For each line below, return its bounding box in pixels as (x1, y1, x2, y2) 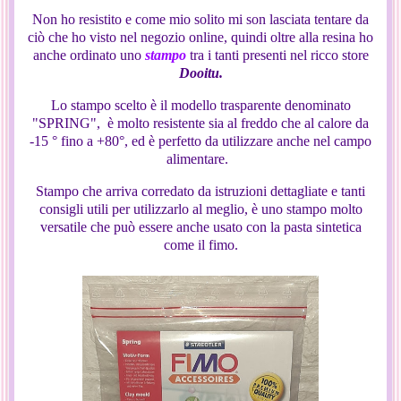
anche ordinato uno (32, 47, 145, 64)
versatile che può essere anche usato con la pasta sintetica (39, 219, 362, 235)
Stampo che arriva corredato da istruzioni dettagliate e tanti (36, 183, 365, 200)
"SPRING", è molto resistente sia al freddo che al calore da (32, 115, 369, 132)
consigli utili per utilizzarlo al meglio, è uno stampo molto (38, 201, 363, 218)
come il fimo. (163, 237, 238, 253)
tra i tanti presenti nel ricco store (185, 47, 369, 64)
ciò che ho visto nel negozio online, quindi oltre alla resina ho (28, 30, 373, 46)
